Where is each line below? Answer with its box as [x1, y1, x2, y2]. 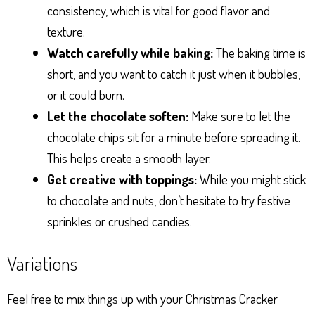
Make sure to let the [188, 106, 290, 124]
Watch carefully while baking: [47, 43, 213, 61]
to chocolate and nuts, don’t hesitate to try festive [47, 191, 290, 209]
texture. [47, 22, 85, 40]
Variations [7, 251, 77, 276]
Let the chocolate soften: [47, 106, 188, 124]
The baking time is [213, 43, 306, 61]
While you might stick [197, 169, 306, 188]
